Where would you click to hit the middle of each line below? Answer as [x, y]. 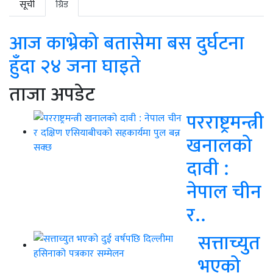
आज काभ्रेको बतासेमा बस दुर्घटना [127, 42]
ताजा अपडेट [52, 93]
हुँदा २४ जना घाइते [75, 65]
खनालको [219, 144]
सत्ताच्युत [229, 242]
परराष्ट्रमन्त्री [225, 121]
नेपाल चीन [224, 191]
